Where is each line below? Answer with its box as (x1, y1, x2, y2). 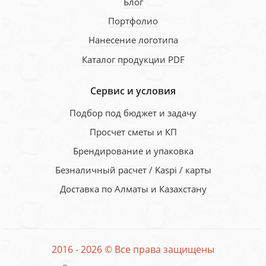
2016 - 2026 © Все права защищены (52, 242, 214, 256)
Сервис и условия (90, 84, 176, 97)
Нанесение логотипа (88, 34, 178, 46)
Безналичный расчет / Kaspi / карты (55, 164, 211, 176)
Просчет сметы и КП (89, 125, 177, 138)
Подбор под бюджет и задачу (69, 106, 197, 119)
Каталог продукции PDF (81, 53, 185, 65)
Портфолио (108, 15, 158, 27)
